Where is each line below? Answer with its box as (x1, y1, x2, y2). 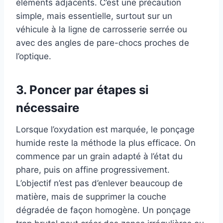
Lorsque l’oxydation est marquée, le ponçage (16, 124, 195, 135)
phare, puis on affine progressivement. (16, 165, 170, 175)
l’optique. (16, 51, 51, 62)
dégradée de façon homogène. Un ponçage (16, 205, 191, 216)
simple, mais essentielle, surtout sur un (16, 11, 172, 21)
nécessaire (16, 101, 79, 115)
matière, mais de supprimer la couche (16, 192, 166, 202)
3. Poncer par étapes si (16, 83, 149, 98)
